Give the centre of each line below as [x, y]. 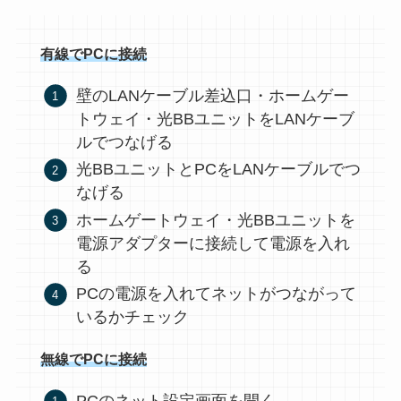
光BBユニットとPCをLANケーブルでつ [219, 170]
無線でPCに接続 [93, 360]
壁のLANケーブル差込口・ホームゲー [213, 95]
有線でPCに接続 [93, 54]
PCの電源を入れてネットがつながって [217, 294]
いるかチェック [133, 317]
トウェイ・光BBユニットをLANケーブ [216, 119]
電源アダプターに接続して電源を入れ [213, 243]
